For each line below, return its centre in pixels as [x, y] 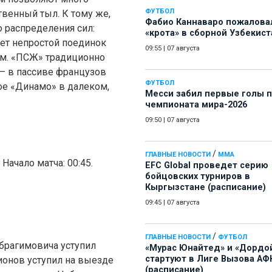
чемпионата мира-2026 [196, 105]
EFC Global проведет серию [207, 166]
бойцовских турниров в [198, 177]
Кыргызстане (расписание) [206, 188]
